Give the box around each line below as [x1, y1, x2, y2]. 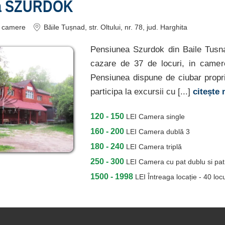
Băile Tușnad [44, 23, 85, 31]
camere [2, 23, 26, 31]
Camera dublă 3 [139, 128, 190, 136]
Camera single [139, 113, 185, 121]
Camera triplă [139, 143, 182, 151]
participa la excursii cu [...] [90, 86, 193, 96]
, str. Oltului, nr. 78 [85, 23, 143, 31]
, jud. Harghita [143, 23, 187, 31]
